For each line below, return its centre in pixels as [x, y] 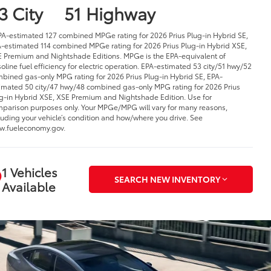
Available [28, 187]
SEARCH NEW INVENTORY [167, 179]
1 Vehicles [29, 172]
